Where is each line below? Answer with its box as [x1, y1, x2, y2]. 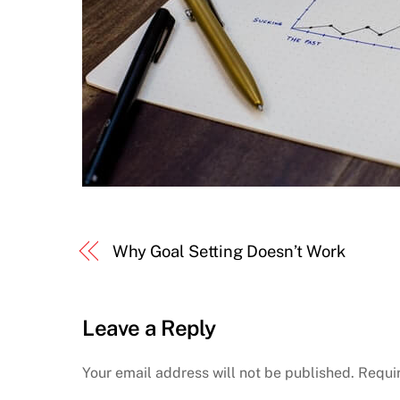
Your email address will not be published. [82, 363, 354, 381]
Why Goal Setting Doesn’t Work [112, 242, 346, 262]
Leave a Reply [82, 315, 216, 341]
